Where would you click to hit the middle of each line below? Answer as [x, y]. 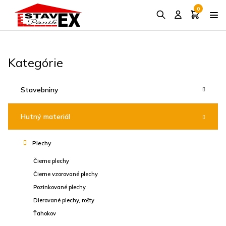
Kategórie [36, 63]
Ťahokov [45, 213]
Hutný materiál [45, 117]
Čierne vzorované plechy [66, 174]
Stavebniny [40, 90]
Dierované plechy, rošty [64, 200]
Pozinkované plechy [60, 187]
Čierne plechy [51, 161]
